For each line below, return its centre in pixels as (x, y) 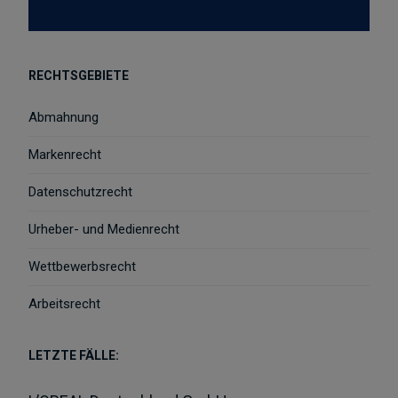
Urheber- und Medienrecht (104, 230)
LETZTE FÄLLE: (74, 356)
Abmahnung (64, 118)
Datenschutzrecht (81, 192)
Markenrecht (65, 155)
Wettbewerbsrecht (83, 267)
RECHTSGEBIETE (79, 76)
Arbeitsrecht (65, 304)
